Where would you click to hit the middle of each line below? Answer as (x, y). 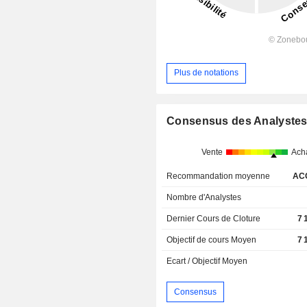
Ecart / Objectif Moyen (207, 261)
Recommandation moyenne (219, 176)
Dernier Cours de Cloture (214, 219)
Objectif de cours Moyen (212, 240)
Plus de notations (207, 73)
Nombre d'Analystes (204, 198)
